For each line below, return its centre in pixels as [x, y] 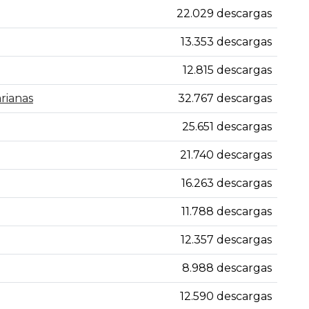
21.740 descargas [226, 155]
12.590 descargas [226, 296]
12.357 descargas [226, 240]
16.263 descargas [227, 183]
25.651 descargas [227, 127]
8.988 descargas [227, 268]
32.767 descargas [225, 98]
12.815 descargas [227, 70]
